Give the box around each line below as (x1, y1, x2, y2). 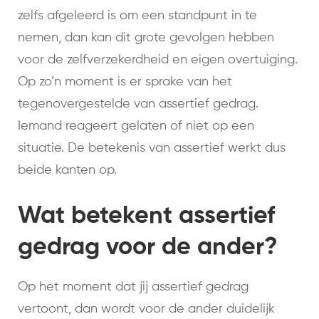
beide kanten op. (18, 164, 117, 177)
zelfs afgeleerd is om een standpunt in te (18, 9, 257, 23)
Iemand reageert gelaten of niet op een (18, 120, 254, 133)
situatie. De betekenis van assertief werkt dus (18, 142, 286, 155)
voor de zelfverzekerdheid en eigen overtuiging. (18, 53, 298, 67)
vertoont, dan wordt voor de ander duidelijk (18, 303, 275, 316)
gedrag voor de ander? (18, 236, 278, 261)
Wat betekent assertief (18, 204, 275, 229)
